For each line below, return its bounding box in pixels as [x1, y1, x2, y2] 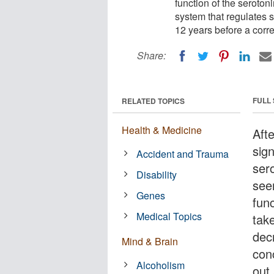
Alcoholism [136, 257, 185, 272]
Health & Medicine [122, 122, 202, 137]
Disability [136, 167, 177, 182]
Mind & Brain [122, 234, 178, 248]
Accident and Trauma [136, 146, 229, 161]
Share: [137, 48, 166, 62]
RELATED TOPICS [122, 95, 185, 106]
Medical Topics [136, 209, 202, 223]
